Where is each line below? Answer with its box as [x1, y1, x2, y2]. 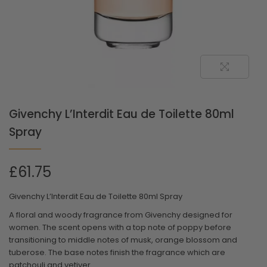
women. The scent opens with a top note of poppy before [9, 221, 231, 233]
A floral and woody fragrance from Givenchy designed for [9, 209, 232, 221]
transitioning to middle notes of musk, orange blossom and [9, 234, 237, 246]
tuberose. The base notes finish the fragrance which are [9, 246, 225, 258]
